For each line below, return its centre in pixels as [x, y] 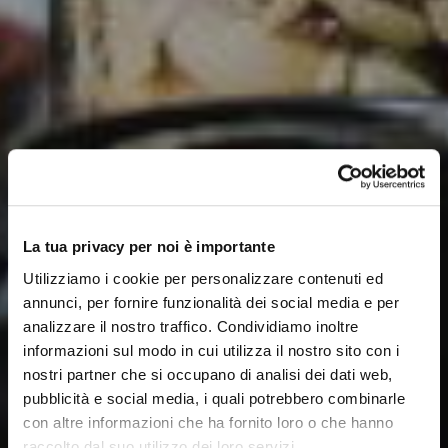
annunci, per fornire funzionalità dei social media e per [211, 302]
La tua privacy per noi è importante [149, 247]
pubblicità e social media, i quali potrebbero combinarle [214, 398]
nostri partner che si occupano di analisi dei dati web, [208, 374]
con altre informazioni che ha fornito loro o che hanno [208, 422]
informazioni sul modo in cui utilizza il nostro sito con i [211, 350]
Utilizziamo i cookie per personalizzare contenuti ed [203, 278]
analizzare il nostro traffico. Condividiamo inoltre [191, 326]
